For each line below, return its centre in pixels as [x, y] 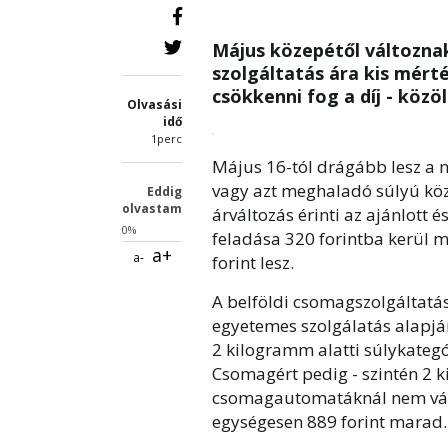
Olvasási [154, 104]
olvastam [152, 208]
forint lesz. [253, 262]
